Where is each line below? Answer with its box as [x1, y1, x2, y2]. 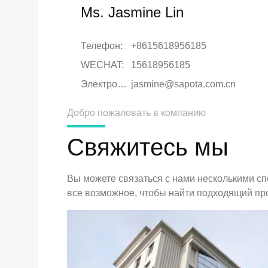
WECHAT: [81, 60, 124, 70]
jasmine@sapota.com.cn [131, 79, 236, 89]
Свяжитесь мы [67, 134, 229, 160]
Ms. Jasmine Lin [81, 4, 184, 20]
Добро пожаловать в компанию [67, 108, 206, 118]
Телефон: [81, 41, 123, 51]
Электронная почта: [117, 79, 127, 89]
